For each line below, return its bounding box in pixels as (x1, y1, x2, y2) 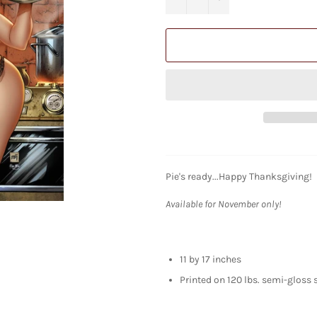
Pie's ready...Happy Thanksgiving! (166, 170, 312, 183)
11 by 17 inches (180, 253, 241, 265)
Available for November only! (166, 197, 282, 210)
